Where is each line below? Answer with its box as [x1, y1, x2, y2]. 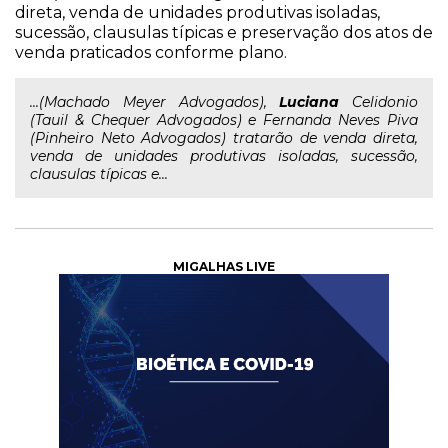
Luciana [279, 93, 340, 111]
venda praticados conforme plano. [15, 43, 287, 62]
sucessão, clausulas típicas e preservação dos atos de [15, 23, 433, 42]
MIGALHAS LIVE [173, 259, 275, 274]
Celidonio [339, 93, 418, 111]
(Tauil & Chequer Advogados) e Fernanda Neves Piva [30, 111, 418, 129]
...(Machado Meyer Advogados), [30, 93, 280, 111]
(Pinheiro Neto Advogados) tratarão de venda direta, [30, 129, 418, 147]
